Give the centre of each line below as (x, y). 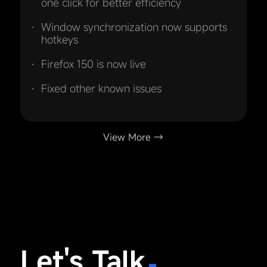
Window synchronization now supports (134, 27)
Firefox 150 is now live (93, 63)
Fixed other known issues (101, 88)
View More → (133, 137)
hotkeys (59, 39)
